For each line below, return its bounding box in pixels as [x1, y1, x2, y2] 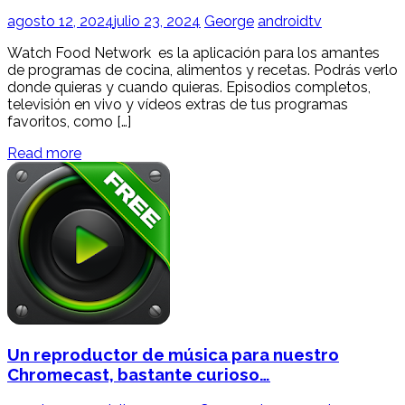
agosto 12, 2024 [7, 12, 114, 30]
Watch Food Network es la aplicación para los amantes [7, 43, 380, 61]
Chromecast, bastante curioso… [7, 364, 270, 385]
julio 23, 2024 [114, 12, 201, 30]
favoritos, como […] [7, 112, 131, 130]
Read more [7, 144, 81, 162]
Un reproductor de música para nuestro [7, 344, 339, 365]
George [204, 12, 254, 30]
